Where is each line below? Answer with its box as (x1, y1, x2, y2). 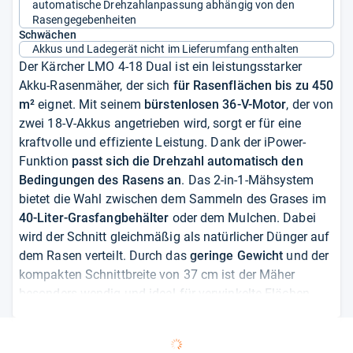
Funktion (19, 153, 72, 169)
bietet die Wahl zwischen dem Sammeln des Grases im (19, 191, 326, 206)
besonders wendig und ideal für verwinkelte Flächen (19, 285, 310, 301)
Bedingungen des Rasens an (19, 172, 182, 188)
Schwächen (19, 28, 76, 41)
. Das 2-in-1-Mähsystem (181, 172, 314, 188)
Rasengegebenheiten (32, 13, 136, 26)
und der (283, 247, 329, 263)
